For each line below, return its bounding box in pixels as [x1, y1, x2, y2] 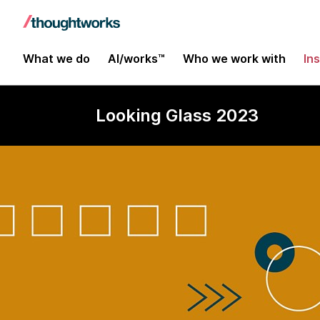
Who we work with [183, 51, 286, 66]
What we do [23, 51, 90, 66]
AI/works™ [108, 51, 165, 66]
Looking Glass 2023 [96, 105, 259, 126]
